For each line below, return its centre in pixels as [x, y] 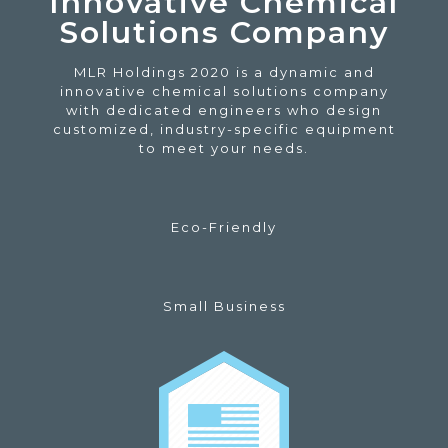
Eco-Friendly [224, 226]
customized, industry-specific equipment [224, 128]
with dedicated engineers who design [224, 109]
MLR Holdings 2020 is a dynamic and [224, 71]
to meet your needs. [224, 147]
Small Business [224, 305]
